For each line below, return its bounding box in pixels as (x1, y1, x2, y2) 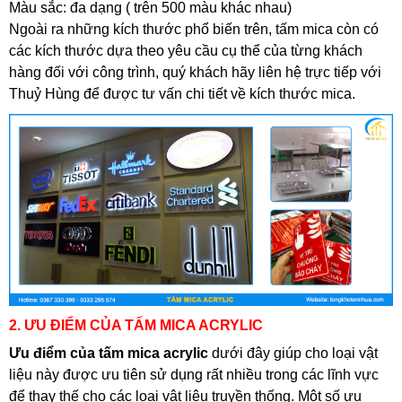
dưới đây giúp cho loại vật (212, 345, 378, 361)
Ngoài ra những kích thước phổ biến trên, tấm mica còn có (9, 22, 379, 37)
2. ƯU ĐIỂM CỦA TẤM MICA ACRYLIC (9, 318, 263, 333)
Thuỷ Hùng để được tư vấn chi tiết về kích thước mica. (9, 86, 355, 101)
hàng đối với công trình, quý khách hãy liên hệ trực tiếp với (9, 65, 381, 80)
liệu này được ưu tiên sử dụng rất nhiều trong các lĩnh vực (9, 367, 379, 382)
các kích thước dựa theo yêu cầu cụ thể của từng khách (9, 43, 363, 58)
